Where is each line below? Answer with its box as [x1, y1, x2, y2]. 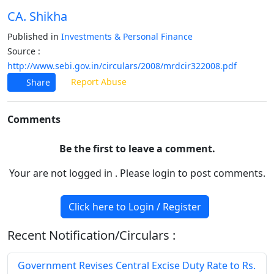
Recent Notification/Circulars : [7, 227, 176, 243]
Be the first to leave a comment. [59, 142, 215, 155]
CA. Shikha [7, 8, 67, 24]
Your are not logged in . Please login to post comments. [9, 166, 265, 180]
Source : [7, 45, 40, 57]
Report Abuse [68, 75, 127, 87]
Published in [7, 31, 61, 42]
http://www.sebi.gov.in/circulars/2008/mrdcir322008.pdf [7, 60, 237, 72]
